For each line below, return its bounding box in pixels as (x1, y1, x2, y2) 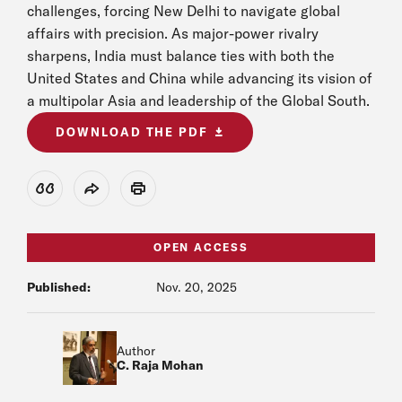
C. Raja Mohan (117, 357, 204, 373)
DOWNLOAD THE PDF (56, 125, 209, 139)
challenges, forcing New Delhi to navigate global (27, 2, 340, 20)
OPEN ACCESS (153, 240, 249, 254)
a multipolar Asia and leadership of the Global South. (27, 92, 370, 109)
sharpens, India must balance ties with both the (27, 47, 335, 65)
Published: (27, 279, 91, 295)
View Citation (44, 187, 113, 201)
